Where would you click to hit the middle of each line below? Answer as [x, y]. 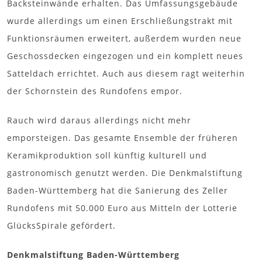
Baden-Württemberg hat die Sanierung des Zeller [118, 190]
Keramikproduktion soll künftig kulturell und [107, 155]
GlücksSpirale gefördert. [61, 225]
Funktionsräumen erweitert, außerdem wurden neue [124, 38]
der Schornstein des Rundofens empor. [95, 91]
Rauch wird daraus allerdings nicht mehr [99, 120]
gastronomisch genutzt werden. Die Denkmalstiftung [125, 173]
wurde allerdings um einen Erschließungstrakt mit [120, 20]
